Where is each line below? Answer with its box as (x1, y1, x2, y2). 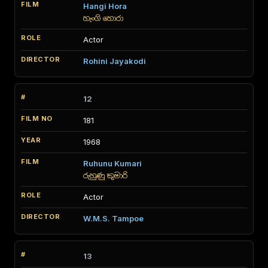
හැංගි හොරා (83, 14, 123, 23)
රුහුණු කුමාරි (83, 171, 127, 180)
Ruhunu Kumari (83, 159, 142, 168)
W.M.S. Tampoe (83, 214, 144, 223)
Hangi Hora (83, 1, 127, 11)
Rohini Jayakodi (83, 56, 146, 66)
